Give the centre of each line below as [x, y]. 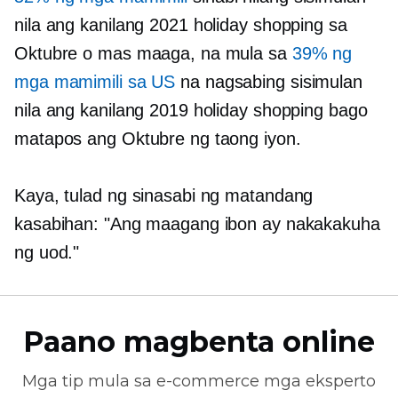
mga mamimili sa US [95, 82]
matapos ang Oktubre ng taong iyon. [158, 139]
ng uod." [47, 253]
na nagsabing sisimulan [269, 82]
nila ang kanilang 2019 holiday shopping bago [191, 111]
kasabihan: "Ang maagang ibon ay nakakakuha [197, 224]
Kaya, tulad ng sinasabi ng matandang [164, 196]
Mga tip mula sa [89, 382]
